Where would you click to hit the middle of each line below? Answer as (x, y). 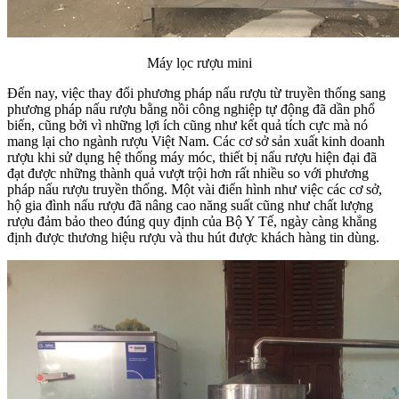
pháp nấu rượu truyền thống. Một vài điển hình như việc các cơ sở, (195, 190)
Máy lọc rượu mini (199, 63)
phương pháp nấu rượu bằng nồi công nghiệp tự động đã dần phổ (191, 110)
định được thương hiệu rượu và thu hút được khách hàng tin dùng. (195, 238)
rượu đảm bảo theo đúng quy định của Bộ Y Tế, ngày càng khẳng (192, 222)
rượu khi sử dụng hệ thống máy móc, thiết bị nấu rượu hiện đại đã (192, 158)
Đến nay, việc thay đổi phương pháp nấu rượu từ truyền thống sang (196, 94)
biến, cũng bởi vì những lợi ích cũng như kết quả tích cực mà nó (187, 126)
